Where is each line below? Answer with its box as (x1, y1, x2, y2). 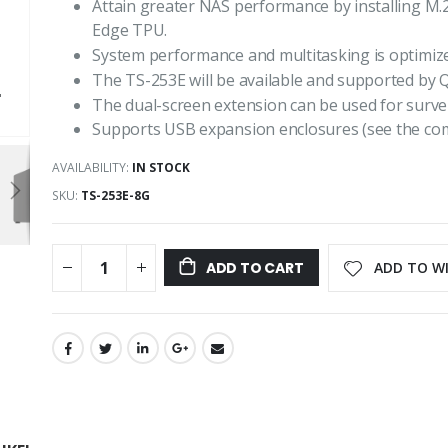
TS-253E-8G (81, 186, 151, 204)
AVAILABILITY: (52, 158, 130, 176)
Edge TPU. (92, 19, 168, 42)
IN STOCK (132, 158, 191, 176)
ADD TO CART (205, 258, 304, 278)
